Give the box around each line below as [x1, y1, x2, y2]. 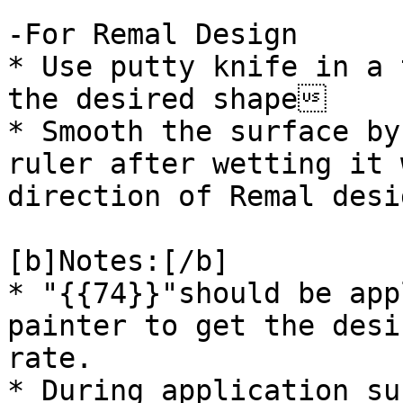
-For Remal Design [7, 18, 298, 50]
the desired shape [7, 83, 327, 115]
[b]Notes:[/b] [7, 245, 229, 277]
